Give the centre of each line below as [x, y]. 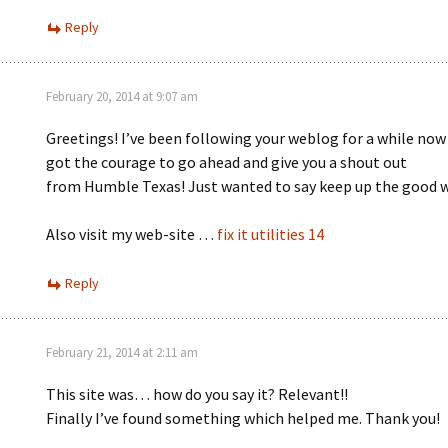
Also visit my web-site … [131, 234]
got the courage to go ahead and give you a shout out [226, 162]
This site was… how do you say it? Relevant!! [197, 394]
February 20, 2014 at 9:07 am [122, 96]
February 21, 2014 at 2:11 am [122, 352]
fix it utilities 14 [270, 234]
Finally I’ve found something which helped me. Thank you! [243, 418]
